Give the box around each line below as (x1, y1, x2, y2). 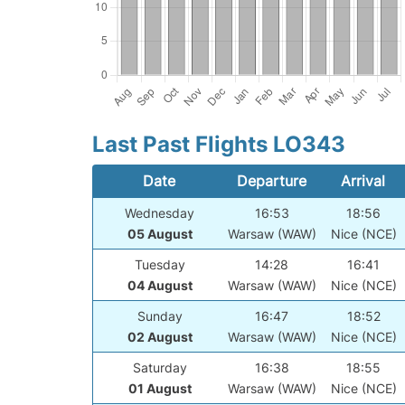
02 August (127, 328, 193, 344)
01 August (127, 380, 192, 396)
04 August (127, 277, 193, 293)
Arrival (341, 171, 386, 190)
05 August (127, 225, 193, 241)
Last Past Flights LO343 (92, 130, 345, 157)
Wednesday (125, 204, 195, 221)
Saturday (132, 359, 187, 375)
